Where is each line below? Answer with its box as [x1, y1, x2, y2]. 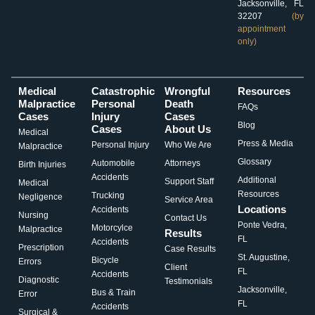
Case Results [165, 243, 216, 254]
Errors [18, 256, 41, 266]
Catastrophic [91, 84, 155, 97]
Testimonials [165, 276, 212, 286]
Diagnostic [18, 274, 59, 285]
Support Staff [165, 176, 214, 186]
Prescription [18, 242, 64, 252]
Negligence [18, 191, 63, 202]
